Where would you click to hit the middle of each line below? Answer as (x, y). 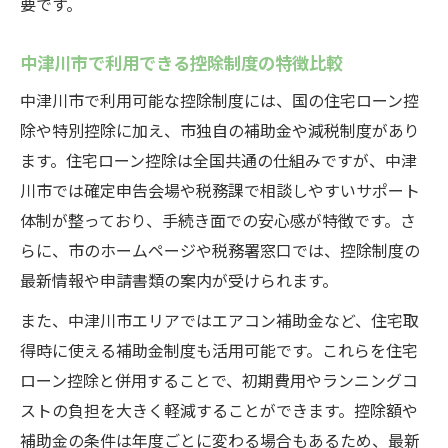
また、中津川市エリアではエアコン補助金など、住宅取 (219, 320)
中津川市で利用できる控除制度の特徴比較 (181, 62)
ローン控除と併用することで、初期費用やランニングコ (219, 380)
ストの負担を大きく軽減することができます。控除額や (219, 410)
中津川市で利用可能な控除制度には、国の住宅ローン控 (219, 100)
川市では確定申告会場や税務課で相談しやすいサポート (220, 190)
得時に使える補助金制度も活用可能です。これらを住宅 (219, 350)
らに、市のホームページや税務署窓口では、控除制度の (220, 250)
